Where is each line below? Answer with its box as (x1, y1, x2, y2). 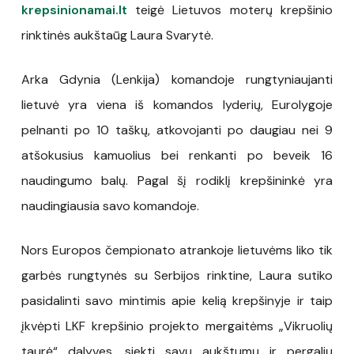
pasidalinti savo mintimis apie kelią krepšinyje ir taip (21, 292, 333, 309)
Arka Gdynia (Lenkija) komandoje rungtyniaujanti (21, 70, 333, 88)
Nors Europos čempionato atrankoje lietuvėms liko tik (21, 241, 333, 258)
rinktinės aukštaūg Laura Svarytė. (21, 26, 213, 43)
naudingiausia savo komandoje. (21, 197, 199, 214)
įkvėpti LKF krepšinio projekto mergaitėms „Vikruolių (21, 317, 333, 334)
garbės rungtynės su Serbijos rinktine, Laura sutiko (21, 266, 333, 284)
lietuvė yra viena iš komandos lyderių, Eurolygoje (21, 96, 333, 113)
